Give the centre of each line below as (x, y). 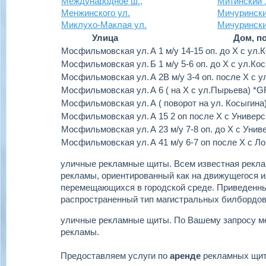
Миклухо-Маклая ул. (104, 25)
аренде (185, 256)
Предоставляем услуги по (115, 256)
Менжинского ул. (96, 13)
